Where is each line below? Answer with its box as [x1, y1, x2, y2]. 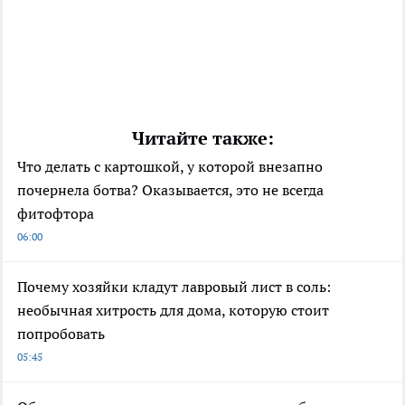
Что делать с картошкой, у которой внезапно [17, 156, 323, 175]
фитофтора [17, 203, 94, 222]
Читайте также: [131, 126, 274, 150]
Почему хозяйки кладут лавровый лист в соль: [17, 277, 331, 296]
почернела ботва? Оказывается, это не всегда [17, 180, 324, 199]
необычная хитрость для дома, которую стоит [17, 300, 329, 319]
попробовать [17, 324, 105, 343]
